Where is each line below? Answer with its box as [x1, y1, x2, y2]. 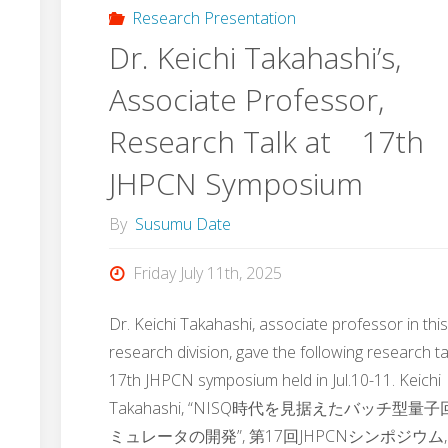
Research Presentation [131, 7, 296, 30]
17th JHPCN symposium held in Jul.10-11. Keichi [109, 368, 442, 391]
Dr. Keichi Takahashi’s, [109, 37, 402, 79]
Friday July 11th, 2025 [132, 262, 282, 285]
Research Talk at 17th [109, 121, 425, 163]
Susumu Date [134, 213, 231, 236]
